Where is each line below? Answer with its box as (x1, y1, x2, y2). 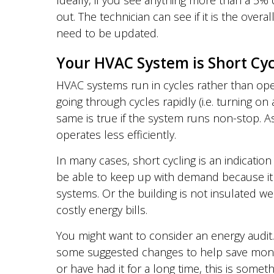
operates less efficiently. (56, 127, 176, 142)
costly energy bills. (56, 202, 147, 217)
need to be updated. (56, 26, 158, 40)
